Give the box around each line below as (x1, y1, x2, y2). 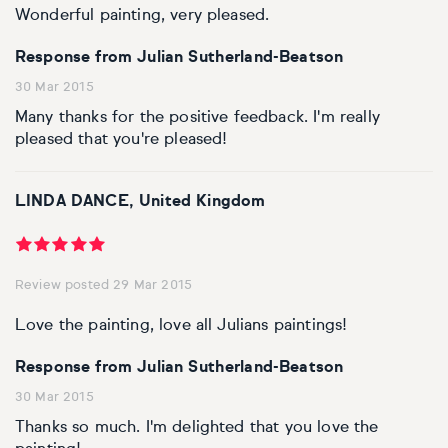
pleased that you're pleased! (15, 132, 228, 149)
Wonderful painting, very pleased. (15, 8, 270, 25)
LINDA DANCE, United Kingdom (15, 194, 266, 211)
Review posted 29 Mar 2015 (15, 279, 192, 293)
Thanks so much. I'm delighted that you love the (15, 420, 379, 437)
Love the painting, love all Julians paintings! (15, 318, 348, 335)
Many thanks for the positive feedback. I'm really (15, 110, 380, 127)
